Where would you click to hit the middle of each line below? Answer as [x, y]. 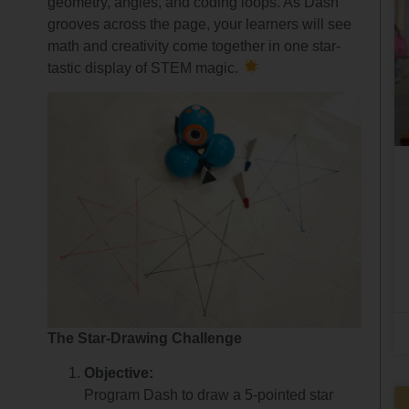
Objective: [119, 373]
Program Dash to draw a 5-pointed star [209, 395]
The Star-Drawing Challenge [145, 338]
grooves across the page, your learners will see [200, 24]
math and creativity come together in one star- [194, 46]
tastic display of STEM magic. [145, 68]
